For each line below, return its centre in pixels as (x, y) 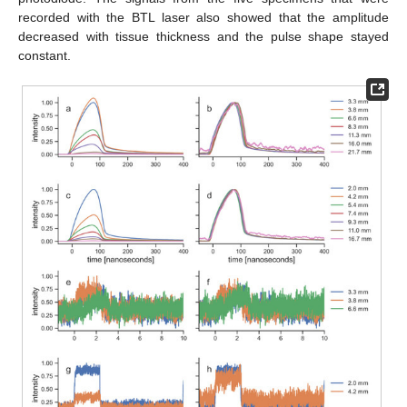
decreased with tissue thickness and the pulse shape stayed (203, 36)
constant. (45, 55)
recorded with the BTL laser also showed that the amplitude (203, 17)
